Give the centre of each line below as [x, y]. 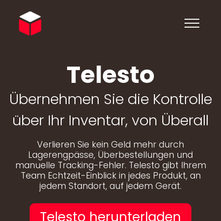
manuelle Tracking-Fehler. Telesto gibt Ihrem [110, 165]
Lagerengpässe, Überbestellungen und [110, 155]
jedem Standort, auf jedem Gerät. [110, 186]
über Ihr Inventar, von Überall [110, 120]
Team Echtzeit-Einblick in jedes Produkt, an [110, 176]
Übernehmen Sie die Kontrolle [110, 99]
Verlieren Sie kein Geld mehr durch [110, 145]
